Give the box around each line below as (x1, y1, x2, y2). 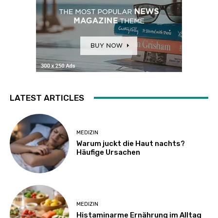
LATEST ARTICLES (10, 92, 84, 103)
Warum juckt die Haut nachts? (76, 139, 185, 148)
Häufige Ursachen (76, 148, 141, 157)
